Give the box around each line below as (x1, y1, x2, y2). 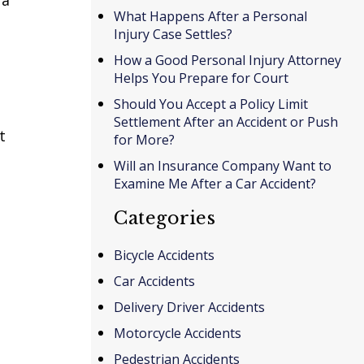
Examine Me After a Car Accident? (114, 174, 316, 193)
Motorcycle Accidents (114, 323, 241, 342)
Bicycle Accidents (114, 245, 214, 264)
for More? (114, 130, 175, 149)
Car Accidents (114, 271, 195, 290)
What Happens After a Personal (114, 6, 307, 25)
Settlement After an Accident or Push (114, 112, 338, 131)
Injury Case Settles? (114, 24, 232, 43)
